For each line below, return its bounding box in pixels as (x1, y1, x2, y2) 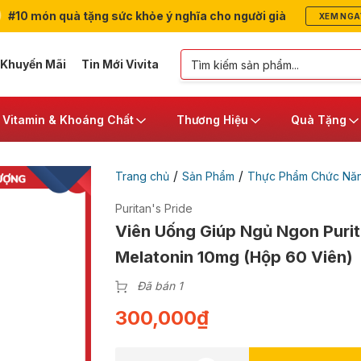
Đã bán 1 (136, 279, 183, 293)
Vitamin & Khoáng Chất (2, 112, 134, 127)
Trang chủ (114, 169, 169, 183)
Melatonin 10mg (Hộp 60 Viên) (114, 247, 353, 267)
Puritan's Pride (114, 201, 193, 215)
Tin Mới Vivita (81, 57, 159, 71)
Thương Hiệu (176, 112, 248, 127)
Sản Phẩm (181, 169, 234, 183)
